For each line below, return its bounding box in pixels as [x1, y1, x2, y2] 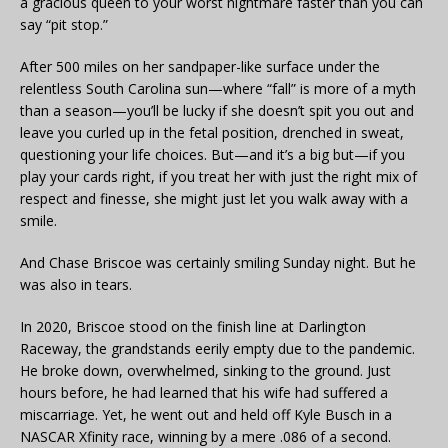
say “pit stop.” [20, 14, 108, 34]
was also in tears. [20, 274, 132, 294]
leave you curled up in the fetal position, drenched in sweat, [20, 122, 404, 142]
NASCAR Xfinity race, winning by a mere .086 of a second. [20, 426, 391, 446]
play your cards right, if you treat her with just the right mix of [20, 166, 417, 186]
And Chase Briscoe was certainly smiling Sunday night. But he [20, 252, 416, 272]
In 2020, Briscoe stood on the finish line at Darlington [20, 316, 366, 336]
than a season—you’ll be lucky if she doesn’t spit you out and [20, 100, 414, 120]
